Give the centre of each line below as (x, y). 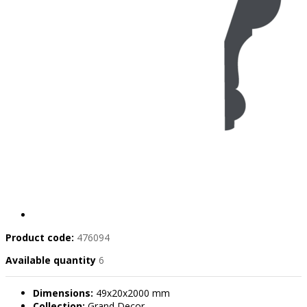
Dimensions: (63, 293)
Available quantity (52, 260)
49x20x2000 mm (132, 293)
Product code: (40, 238)
